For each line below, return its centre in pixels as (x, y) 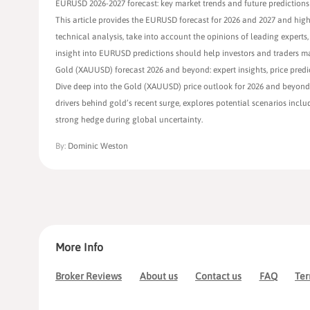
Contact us (218, 276)
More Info (79, 247)
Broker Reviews (89, 276)
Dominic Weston (98, 146)
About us (158, 276)
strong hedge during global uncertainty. (129, 120)
